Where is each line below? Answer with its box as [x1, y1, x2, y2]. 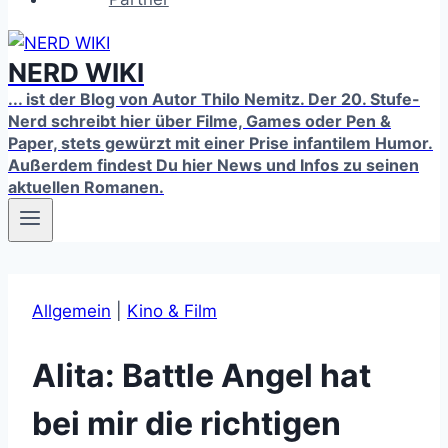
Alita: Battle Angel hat [32, 355, 371, 395]
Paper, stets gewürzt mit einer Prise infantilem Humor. [8, 133, 433, 153]
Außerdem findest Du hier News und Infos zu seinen [8, 155, 419, 175]
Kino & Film [127, 301, 217, 322]
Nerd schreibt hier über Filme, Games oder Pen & [8, 111, 391, 131]
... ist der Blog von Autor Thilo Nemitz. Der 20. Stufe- [8, 89, 420, 109]
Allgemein [32, 301, 111, 322]
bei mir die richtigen [32, 403, 341, 443]
